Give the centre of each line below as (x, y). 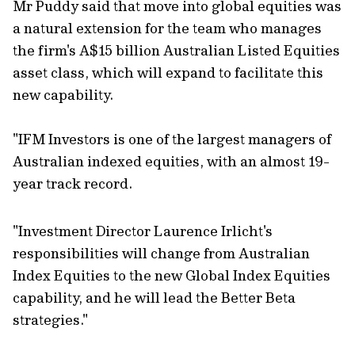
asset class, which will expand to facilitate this (168, 73)
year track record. (73, 183)
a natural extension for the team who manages (167, 28)
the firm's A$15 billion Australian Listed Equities (176, 50)
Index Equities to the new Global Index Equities (172, 275)
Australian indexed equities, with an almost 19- (171, 161)
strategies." (50, 320)
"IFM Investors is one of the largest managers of (172, 139)
